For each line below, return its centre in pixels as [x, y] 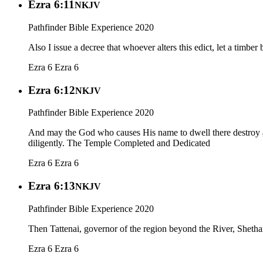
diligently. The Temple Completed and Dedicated [119, 143]
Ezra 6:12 [52, 90]
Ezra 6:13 [52, 186]
